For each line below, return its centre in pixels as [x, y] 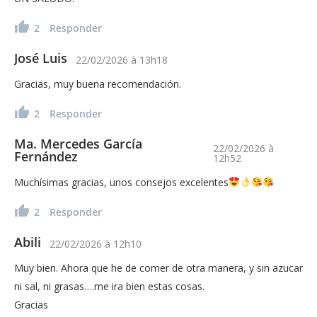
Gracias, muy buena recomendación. [98, 83]
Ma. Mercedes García [78, 143]
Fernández [46, 156]
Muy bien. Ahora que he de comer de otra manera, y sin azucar [158, 267]
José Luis [41, 58]
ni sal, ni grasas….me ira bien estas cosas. [109, 286]
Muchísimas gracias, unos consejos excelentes [121, 182]
